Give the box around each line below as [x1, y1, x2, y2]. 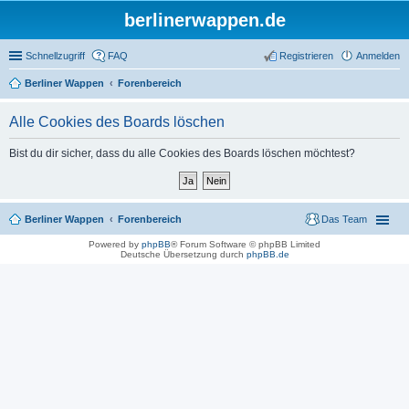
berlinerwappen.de [123, 10, 286, 30]
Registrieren [279, 50, 333, 61]
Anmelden [356, 50, 400, 61]
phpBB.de [246, 249, 289, 259]
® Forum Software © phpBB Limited [171, 239, 320, 249]
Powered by [89, 239, 142, 249]
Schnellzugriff [26, 50, 85, 61]
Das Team [321, 214, 367, 225]
